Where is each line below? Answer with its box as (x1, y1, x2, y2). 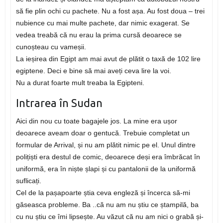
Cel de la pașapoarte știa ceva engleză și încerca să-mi (15, 189, 190, 197)
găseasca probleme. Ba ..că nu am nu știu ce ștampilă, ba (15, 201, 199, 209)
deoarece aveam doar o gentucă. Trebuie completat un (15, 129, 190, 137)
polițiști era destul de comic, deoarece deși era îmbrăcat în (15, 153, 200, 161)
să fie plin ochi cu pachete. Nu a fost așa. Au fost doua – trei (15, 7, 205, 15)
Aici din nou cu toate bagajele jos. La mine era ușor (15, 117, 177, 125)
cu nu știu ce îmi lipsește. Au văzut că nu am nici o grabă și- (15, 213, 204, 221)
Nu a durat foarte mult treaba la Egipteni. (15, 79, 144, 87)
